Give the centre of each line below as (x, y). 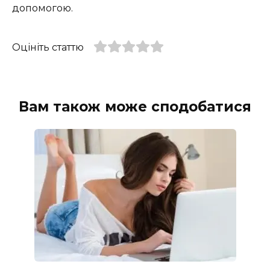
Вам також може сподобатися (135, 106)
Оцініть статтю (48, 47)
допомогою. (42, 8)
